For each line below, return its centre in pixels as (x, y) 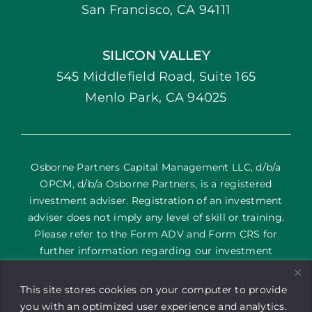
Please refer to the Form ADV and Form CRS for (156, 234)
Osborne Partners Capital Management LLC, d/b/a (156, 167)
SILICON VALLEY (156, 55)
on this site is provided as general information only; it (156, 284)
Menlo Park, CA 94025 (156, 97)
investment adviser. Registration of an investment (156, 200)
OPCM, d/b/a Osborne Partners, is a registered (156, 184)
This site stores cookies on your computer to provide (154, 289)
